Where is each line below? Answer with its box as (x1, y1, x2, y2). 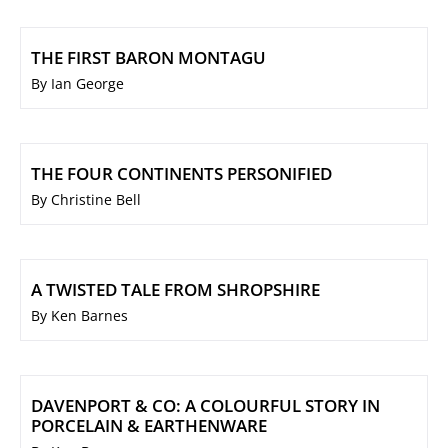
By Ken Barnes (31, 306, 128, 326)
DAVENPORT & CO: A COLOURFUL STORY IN (31, 394, 380, 418)
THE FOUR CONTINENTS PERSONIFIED (31, 162, 332, 186)
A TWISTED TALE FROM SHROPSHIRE (31, 278, 320, 302)
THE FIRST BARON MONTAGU (31, 46, 266, 70)
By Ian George (31, 74, 124, 94)
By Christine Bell (31, 190, 141, 210)
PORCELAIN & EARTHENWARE (31, 414, 267, 438)
